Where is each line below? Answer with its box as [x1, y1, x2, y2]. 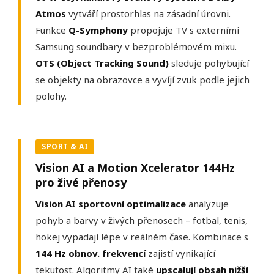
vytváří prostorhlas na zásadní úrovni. [66, 7, 231, 20]
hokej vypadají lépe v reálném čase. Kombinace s [35, 231, 248, 243]
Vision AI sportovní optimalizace [35, 198, 186, 210]
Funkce [35, 24, 68, 37]
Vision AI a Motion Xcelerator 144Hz [35, 160, 235, 176]
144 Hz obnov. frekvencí [35, 247, 146, 260]
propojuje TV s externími [128, 24, 239, 37]
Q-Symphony [68, 24, 128, 37]
